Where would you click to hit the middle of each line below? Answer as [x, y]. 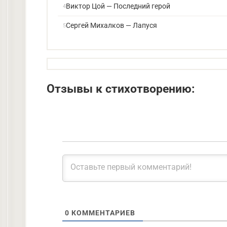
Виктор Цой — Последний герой [118, 6]
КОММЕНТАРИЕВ [102, 213]
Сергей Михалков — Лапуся [111, 25]
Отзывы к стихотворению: [121, 89]
